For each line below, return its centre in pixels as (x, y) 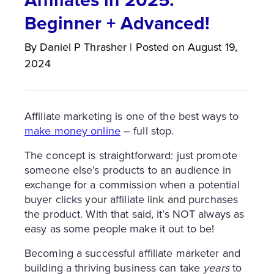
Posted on (160, 46)
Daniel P (61, 46)
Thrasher (106, 46)
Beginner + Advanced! (117, 23)
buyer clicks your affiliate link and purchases (131, 199)
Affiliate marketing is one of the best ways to (132, 116)
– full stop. (147, 130)
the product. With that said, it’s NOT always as (135, 213)
